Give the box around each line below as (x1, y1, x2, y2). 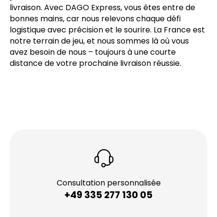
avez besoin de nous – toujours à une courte (10, 46, 176, 58)
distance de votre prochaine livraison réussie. (10, 57, 181, 69)
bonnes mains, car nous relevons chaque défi (10, 13, 181, 24)
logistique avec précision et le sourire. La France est (10, 24, 205, 35)
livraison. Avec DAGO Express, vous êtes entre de (10, 1, 195, 13)
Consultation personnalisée (56, 177, 161, 188)
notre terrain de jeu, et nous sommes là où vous (10, 35, 189, 46)
